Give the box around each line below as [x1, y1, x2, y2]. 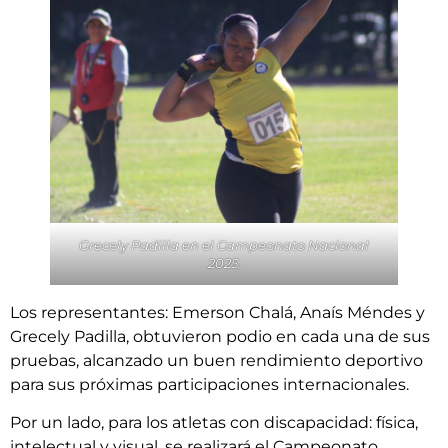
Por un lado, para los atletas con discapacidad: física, [10, 413, 418, 433]
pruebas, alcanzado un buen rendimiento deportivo [10, 350, 423, 370]
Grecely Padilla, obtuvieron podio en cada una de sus [10, 326, 430, 346]
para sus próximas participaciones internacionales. [10, 374, 409, 394]
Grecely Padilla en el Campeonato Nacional [79, 236, 369, 253]
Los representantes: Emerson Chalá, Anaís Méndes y [10, 302, 425, 322]
